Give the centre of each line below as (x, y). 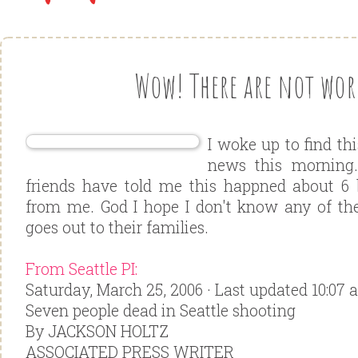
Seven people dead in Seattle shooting (161, 310)
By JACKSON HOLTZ (97, 331)
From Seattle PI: (82, 269)
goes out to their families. (117, 227)
